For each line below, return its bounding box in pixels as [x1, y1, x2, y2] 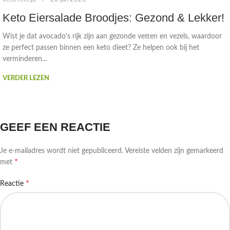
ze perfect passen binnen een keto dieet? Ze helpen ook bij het [3, 44, 199, 52]
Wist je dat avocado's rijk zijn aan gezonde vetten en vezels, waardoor [3, 33, 222, 41]
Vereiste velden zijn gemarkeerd [125, 147, 223, 155]
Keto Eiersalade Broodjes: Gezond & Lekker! [3, 11, 224, 25]
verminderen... [3, 55, 47, 63]
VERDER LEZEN [3, 75, 49, 82]
